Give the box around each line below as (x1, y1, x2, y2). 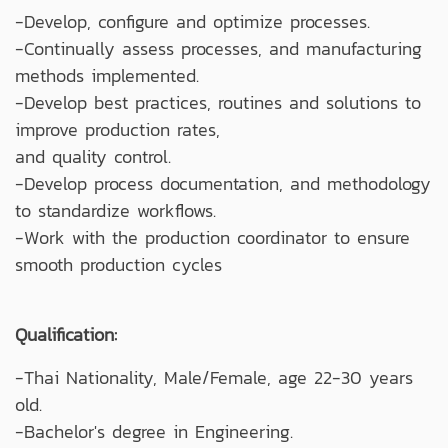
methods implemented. (15, 61, 199, 89)
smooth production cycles (15, 250, 222, 278)
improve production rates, (15, 115, 220, 143)
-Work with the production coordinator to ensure (15, 223, 410, 251)
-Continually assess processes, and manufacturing (15, 34, 422, 62)
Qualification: (15, 320, 117, 348)
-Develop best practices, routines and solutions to (15, 88, 421, 116)
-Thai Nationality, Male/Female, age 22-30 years (15, 363, 413, 391)
